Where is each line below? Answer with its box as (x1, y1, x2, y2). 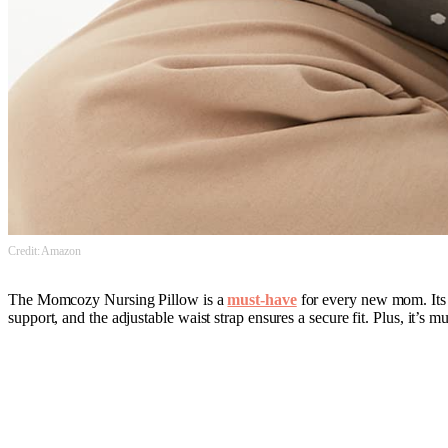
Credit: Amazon (8, 244, 81, 259)
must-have (227, 291, 297, 309)
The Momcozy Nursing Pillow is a (8, 291, 228, 309)
